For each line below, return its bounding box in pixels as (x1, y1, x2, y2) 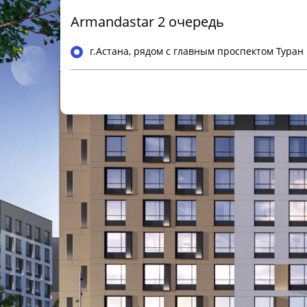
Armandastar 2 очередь (71, 12, 224, 31)
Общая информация (71, 81, 167, 94)
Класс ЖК (71, 103, 114, 116)
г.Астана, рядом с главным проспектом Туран (90, 45, 304, 58)
